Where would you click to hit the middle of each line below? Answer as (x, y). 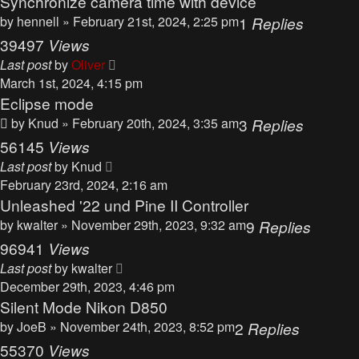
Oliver (88, 65)
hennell (38, 21)
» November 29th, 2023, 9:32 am (153, 225)
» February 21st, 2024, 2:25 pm (151, 21)
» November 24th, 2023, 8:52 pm (142, 327)
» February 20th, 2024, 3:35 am (150, 123)
